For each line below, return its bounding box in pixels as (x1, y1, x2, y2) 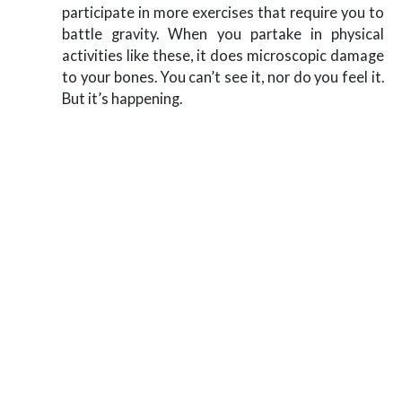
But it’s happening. (62, 89, 183, 107)
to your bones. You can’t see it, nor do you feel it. (62, 67, 384, 85)
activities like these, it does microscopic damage (62, 46, 384, 64)
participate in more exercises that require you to (62, 3, 384, 21)
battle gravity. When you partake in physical (62, 24, 384, 42)
